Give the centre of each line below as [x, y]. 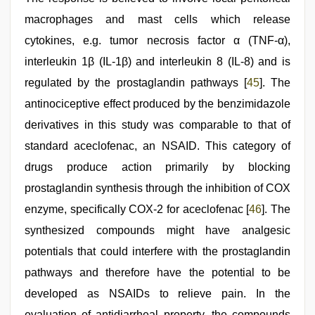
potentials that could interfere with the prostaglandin [157, 251]
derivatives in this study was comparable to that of [157, 124]
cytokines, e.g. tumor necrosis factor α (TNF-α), [157, 40]
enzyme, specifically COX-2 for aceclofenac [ [137, 209]
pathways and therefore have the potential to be [157, 272]
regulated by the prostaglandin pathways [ [136, 82]
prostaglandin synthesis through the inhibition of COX [157, 188]
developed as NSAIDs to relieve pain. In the [157, 293]
